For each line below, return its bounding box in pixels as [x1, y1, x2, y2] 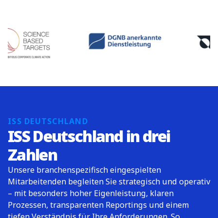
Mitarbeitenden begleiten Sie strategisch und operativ [8, 176, 210, 187]
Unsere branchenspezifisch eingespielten [8, 164, 161, 176]
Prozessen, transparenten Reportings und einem [8, 200, 189, 211]
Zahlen [8, 144, 57, 165]
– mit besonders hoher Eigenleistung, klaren [8, 188, 174, 199]
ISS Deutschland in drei [8, 126, 170, 147]
